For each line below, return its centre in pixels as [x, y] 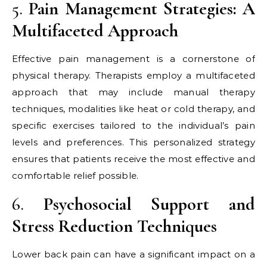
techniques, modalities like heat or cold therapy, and [133, 109]
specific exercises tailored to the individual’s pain [133, 125]
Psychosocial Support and [149, 204]
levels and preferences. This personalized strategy [133, 142]
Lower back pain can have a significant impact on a [133, 254]
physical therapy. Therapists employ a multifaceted [133, 75]
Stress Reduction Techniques [114, 226]
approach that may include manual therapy [133, 92]
